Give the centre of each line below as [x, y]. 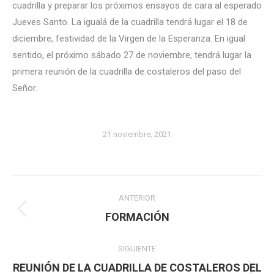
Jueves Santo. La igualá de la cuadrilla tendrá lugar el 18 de [130, 22]
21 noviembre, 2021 [137, 134]
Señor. [25, 88]
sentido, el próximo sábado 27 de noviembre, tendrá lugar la [132, 55]
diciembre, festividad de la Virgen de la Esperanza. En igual [129, 39]
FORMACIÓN [137, 217]
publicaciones [50, 242]
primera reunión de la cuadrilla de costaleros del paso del [127, 72]
